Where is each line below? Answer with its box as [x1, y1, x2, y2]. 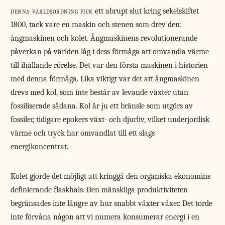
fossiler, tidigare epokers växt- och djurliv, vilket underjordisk [11, 115, 210, 125]
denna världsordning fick [11, 7, 93, 16]
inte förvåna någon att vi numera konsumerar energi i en [11, 212, 200, 222]
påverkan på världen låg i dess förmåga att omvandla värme [11, 47, 209, 57]
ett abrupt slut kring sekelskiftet [92, 7, 199, 16]
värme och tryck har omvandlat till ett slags [11, 129, 155, 138]
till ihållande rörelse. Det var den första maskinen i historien [11, 61, 208, 70]
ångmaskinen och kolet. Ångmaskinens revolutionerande [11, 34, 198, 43]
